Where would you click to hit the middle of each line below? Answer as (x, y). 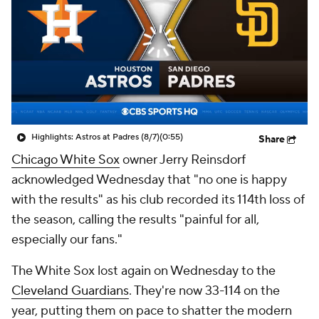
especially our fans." (67, 240)
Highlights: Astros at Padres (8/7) (95, 137)
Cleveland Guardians (70, 291)
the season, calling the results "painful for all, (135, 220)
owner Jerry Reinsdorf (183, 160)
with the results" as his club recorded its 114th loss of (158, 200)
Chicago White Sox (66, 160)
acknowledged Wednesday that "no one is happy (149, 180)
